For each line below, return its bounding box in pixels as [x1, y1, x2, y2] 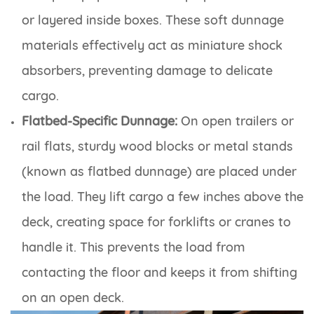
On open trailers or [177, 112, 294, 129]
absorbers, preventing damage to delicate [22, 62, 273, 78]
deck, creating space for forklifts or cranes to [22, 213, 291, 230]
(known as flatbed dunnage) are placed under [22, 163, 296, 179]
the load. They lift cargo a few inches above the [22, 188, 303, 205]
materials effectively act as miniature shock [22, 36, 282, 53]
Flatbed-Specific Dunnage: [22, 112, 177, 129]
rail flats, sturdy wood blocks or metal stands [22, 137, 293, 154]
